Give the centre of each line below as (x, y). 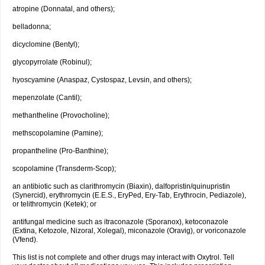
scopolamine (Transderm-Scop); (64, 169)
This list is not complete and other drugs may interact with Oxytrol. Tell (123, 257)
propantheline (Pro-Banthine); (60, 151)
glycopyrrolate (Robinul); (52, 62)
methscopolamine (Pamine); (58, 133)
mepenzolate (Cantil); (47, 98)
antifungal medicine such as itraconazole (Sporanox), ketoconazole (120, 222)
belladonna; (32, 27)
